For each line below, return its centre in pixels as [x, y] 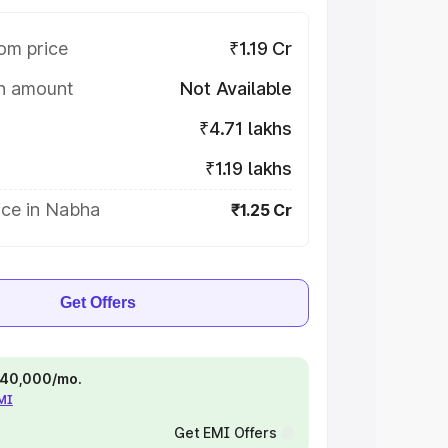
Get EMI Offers [225, 432]
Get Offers [98, 302]
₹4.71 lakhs [245, 128]
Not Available [236, 88]
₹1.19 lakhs [248, 168]
